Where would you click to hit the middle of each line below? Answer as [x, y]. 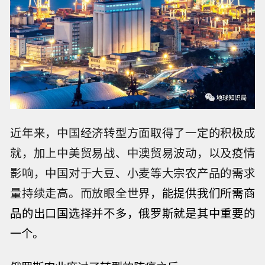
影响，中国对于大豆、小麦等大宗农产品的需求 [132, 173]
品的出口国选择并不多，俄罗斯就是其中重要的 [132, 213]
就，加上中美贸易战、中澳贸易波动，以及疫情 [132, 153]
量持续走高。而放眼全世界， [86, 193]
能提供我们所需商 [208, 193]
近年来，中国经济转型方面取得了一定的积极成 [132, 133]
